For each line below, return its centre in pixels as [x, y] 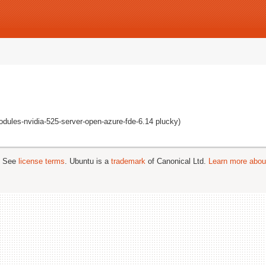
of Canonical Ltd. [177, 161]
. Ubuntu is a [88, 161]
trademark [128, 161]
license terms [42, 161]
